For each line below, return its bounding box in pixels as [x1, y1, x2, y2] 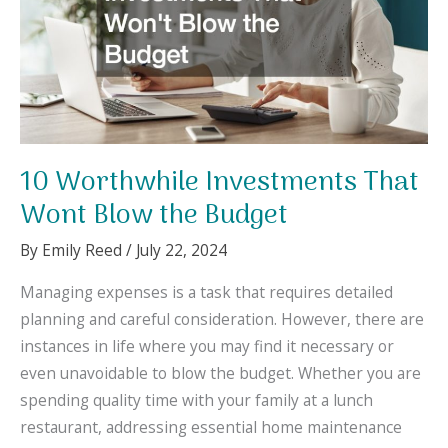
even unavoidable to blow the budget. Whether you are [20, 362, 421, 385]
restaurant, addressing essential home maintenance [20, 416, 402, 439]
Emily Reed [42, 238, 126, 261]
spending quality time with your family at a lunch [20, 389, 373, 412]
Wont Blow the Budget [20, 194, 288, 239]
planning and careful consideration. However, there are [20, 308, 424, 331]
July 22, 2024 [136, 238, 227, 261]
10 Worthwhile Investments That [20, 161, 419, 206]
